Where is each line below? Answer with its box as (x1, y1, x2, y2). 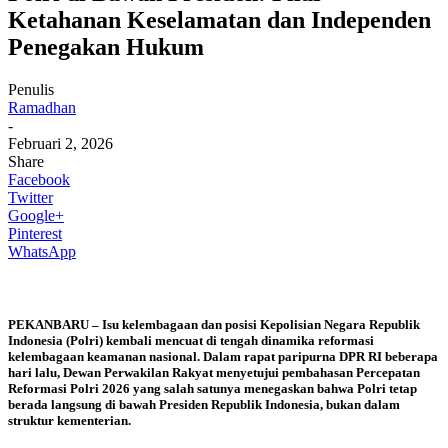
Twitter (8, 188, 53, 206)
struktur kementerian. (8, 412, 131, 428)
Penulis (8, 80, 54, 98)
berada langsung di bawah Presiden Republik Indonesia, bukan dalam (8, 396, 400, 412)
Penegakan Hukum (8, 33, 204, 60)
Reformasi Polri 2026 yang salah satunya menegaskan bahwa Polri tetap (8, 380, 417, 396)
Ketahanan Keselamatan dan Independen (8, 6, 431, 33)
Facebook (8, 170, 70, 188)
